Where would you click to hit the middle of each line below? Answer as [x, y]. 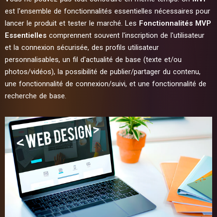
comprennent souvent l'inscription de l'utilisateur [125, 35]
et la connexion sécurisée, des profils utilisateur [82, 47]
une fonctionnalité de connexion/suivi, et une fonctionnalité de [106, 84]
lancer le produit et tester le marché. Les [72, 23]
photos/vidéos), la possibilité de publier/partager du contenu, [103, 72]
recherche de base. [36, 96]
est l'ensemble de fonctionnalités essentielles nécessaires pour [108, 11]
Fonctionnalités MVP [175, 23]
